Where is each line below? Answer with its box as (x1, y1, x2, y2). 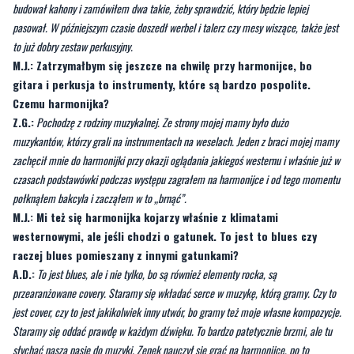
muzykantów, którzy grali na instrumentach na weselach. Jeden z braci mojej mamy (13, 132, 338, 149)
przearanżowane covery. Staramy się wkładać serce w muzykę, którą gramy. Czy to (13, 284, 336, 301)
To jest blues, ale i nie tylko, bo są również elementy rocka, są (37, 265, 277, 282)
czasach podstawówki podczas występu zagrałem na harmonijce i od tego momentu (13, 170, 340, 187)
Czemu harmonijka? (13, 94, 109, 111)
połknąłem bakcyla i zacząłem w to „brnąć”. (13, 189, 186, 206)
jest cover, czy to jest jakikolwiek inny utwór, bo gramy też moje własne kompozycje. (13, 303, 341, 320)
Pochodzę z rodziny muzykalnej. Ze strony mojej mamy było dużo (36, 113, 288, 130)
